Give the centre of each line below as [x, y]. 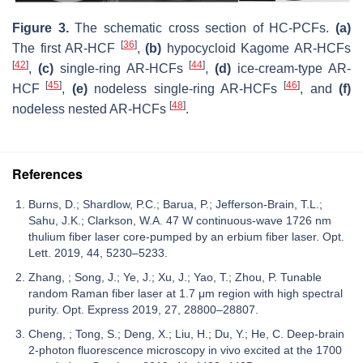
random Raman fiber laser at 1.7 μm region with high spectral [186, 293]
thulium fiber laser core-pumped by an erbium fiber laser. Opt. [186, 236]
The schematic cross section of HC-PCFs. [205, 28]
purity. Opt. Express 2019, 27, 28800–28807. [143, 309]
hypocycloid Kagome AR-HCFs [256, 48]
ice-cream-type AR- [291, 68]
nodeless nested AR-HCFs [91, 109]
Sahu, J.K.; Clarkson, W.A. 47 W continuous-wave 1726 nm [180, 220]
